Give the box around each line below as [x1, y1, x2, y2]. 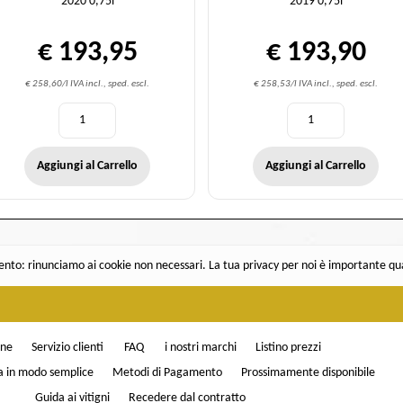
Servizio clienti [31, 340, 103, 354]
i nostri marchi [165, 340, 237, 354]
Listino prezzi [255, 340, 321, 354]
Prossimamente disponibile [240, 365, 375, 380]
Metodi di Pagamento [112, 365, 222, 380]
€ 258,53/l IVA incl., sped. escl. [254, 77, 378, 89]
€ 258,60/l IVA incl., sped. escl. [25, 77, 149, 89]
